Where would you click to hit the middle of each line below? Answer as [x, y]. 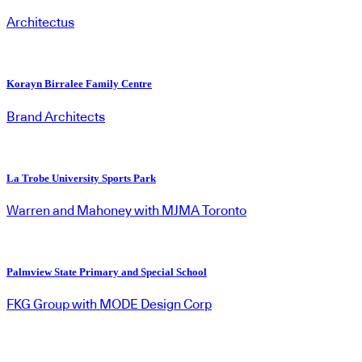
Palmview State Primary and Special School [107, 272]
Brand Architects [56, 117]
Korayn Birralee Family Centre [79, 84]
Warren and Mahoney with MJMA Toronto [126, 210]
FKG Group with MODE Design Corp [109, 305]
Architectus [40, 23]
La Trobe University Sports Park [81, 178]
